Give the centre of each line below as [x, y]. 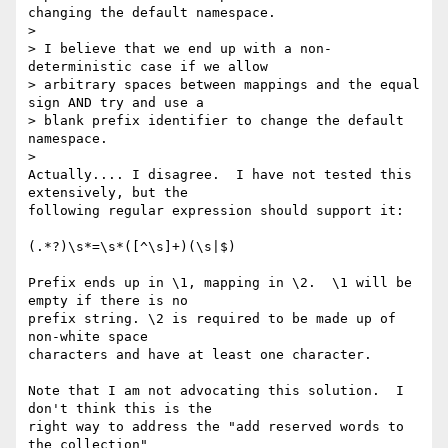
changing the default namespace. [152, 13]
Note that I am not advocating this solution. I [216, 391]
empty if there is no [112, 301]
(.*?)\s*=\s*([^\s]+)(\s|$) [132, 247]
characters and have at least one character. [204, 355]
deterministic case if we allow [148, 67]
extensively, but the [112, 193]
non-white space [92, 337]
